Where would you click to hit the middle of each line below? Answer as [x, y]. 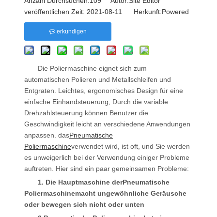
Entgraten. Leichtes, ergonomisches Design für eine [104, 91]
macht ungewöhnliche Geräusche [131, 193]
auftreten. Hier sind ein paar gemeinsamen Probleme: [107, 169]
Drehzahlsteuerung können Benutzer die [86, 113]
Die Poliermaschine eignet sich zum [92, 68]
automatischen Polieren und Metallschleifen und [98, 79]
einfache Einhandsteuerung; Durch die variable [96, 102]
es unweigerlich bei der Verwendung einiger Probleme [107, 157]
